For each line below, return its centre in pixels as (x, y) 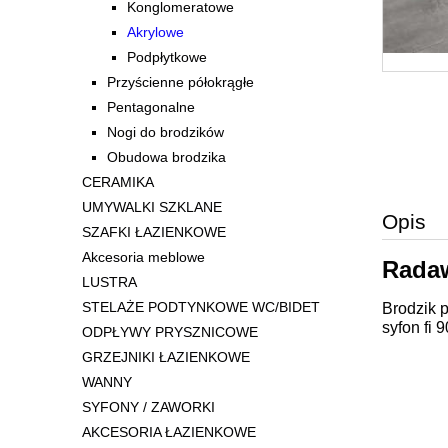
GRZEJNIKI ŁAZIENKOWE (166, 357)
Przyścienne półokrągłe (180, 82)
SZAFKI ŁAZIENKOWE (154, 232)
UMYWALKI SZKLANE (152, 207)
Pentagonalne (151, 107)
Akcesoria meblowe (143, 257)
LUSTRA (109, 282)
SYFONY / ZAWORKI (148, 407)
